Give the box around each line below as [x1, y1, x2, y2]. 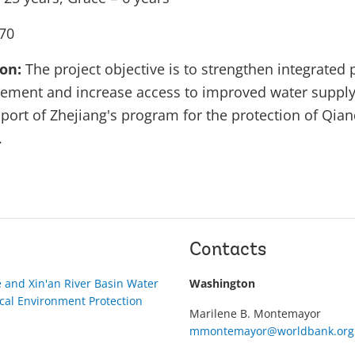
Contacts [189, 241, 266, 260]
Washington [189, 276, 255, 291]
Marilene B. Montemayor [189, 306, 321, 321]
